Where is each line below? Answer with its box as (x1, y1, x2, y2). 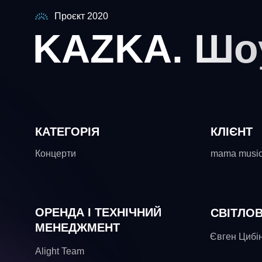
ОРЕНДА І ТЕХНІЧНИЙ (35, 206, 161, 219)
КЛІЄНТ (211, 125, 253, 138)
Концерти (35, 149, 76, 158)
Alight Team (35, 246, 84, 256)
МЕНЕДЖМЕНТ (35, 221, 120, 234)
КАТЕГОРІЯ (35, 125, 99, 138)
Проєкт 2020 (54, 11, 108, 21)
